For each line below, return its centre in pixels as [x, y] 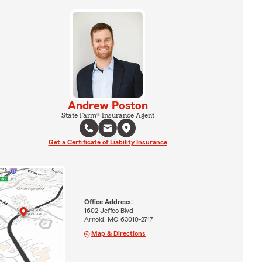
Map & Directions [118, 233]
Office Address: [108, 201]
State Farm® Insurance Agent [108, 115]
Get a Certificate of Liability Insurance [108, 142]
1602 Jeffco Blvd [108, 210]
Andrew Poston [108, 106]
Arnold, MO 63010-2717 [118, 219]
